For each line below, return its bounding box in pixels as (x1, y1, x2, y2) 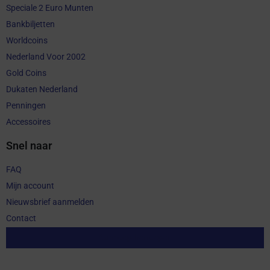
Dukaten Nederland (6, 84, 78, 94)
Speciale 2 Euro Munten (6, 2, 93, 13)
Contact (6, 213, 36, 223)
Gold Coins (6, 67, 46, 78)
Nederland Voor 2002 (6, 51, 86, 61)
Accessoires (6, 116, 51, 127)
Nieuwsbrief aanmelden (6, 196, 94, 207)
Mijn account (6, 180, 54, 190)
